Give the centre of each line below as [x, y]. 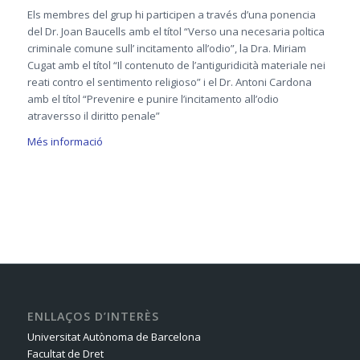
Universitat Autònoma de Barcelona [114, 337]
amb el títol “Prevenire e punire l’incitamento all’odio [153, 99]
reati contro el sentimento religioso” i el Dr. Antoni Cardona [169, 82]
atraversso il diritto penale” [93, 116]
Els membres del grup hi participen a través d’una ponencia [171, 15]
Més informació [65, 142]
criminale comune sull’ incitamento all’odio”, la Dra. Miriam [166, 49]
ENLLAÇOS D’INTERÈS [93, 317]
